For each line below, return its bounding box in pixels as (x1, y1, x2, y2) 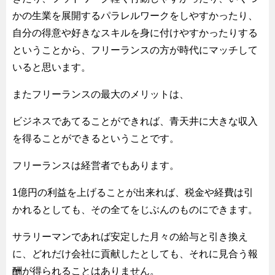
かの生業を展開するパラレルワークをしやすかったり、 (12, 10, 258, 21)
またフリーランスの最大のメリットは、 (12, 88, 189, 99)
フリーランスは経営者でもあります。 (12, 160, 179, 171)
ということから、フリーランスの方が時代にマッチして (12, 44, 258, 55)
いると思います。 (12, 61, 91, 72)
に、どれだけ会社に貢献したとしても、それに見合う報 (12, 248, 258, 259)
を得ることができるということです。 (12, 133, 179, 144)
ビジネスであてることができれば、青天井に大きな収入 (12, 115, 258, 126)
